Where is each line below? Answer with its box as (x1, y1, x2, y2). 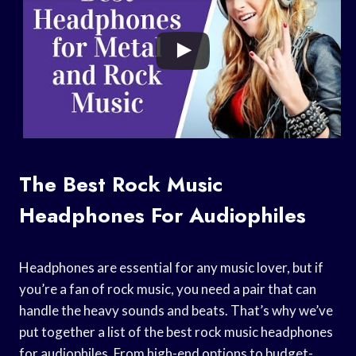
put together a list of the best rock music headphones (19, 323, 333, 340)
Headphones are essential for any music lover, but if (19, 258, 323, 276)
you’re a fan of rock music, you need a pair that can (19, 280, 316, 297)
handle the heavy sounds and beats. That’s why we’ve (19, 301, 333, 319)
